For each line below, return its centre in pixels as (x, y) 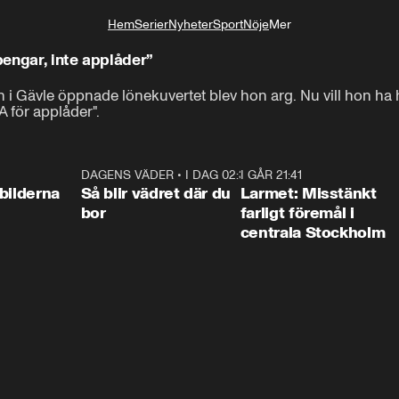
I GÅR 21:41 (271, 175)
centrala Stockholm (313, 232)
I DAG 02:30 (219, 175)
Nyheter (191, 24)
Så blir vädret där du (155, 193)
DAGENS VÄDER (127, 175)
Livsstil (265, 54)
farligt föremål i (297, 213)
